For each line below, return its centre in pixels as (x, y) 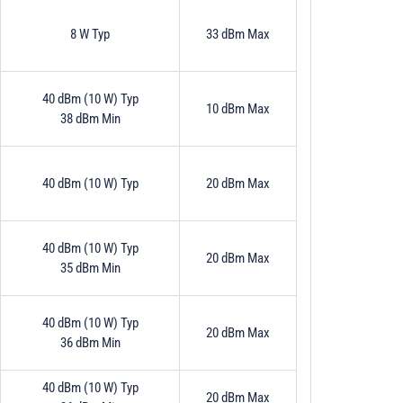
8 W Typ (90, 34)
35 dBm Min (90, 268)
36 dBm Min (90, 342)
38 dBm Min (90, 118)
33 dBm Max (238, 34)
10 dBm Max (238, 108)
